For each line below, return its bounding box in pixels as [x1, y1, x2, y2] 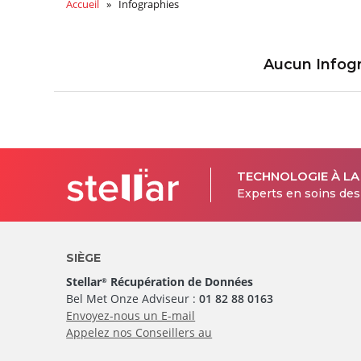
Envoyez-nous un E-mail [66, 307, 196, 323]
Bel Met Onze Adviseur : [66, 290, 200, 306]
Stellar [66, 273, 102, 289]
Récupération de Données [107, 273, 254, 289]
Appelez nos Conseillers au [66, 324, 213, 340]
